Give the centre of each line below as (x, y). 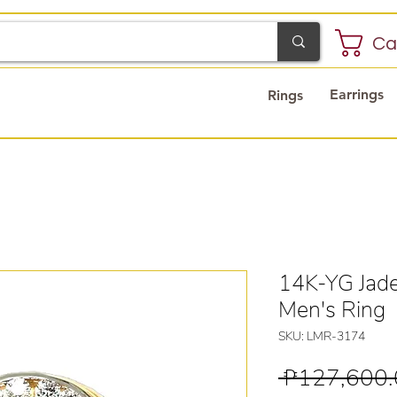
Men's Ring (332, 310)
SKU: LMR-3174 (322, 336)
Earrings (356, 94)
